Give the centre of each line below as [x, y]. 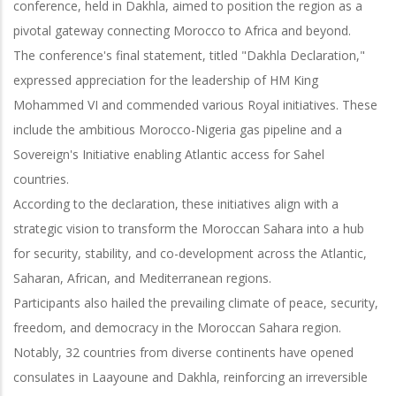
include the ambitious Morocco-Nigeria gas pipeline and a [178, 129]
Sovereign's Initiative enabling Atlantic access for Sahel [169, 154]
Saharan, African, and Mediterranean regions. [142, 278]
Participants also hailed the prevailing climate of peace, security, [196, 302]
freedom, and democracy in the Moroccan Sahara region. [177, 327]
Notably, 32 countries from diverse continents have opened [183, 352]
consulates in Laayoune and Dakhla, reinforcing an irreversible [190, 377]
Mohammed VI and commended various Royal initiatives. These [195, 104]
